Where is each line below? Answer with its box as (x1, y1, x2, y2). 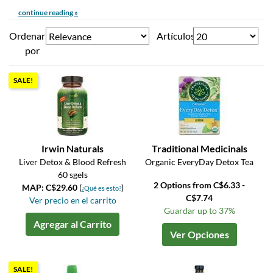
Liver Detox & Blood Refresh (19, 157, 127, 168)
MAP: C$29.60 (21, 182, 79, 193)
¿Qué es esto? (81, 184, 121, 193)
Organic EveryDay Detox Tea (145, 157, 254, 168)
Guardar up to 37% (163, 205, 235, 216)
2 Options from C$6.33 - (154, 180, 246, 191)
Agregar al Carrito (34, 218, 112, 230)
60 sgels (57, 169, 88, 180)
